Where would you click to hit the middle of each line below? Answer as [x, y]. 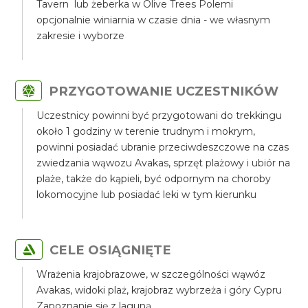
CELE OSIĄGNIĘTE [111, 250]
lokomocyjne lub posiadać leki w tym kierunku [147, 195]
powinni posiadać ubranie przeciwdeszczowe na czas [163, 147]
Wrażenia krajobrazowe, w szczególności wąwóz [151, 274]
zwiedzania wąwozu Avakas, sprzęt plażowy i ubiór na [164, 163]
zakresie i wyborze [81, 36]
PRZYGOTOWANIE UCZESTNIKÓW [164, 91]
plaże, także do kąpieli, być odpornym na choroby [154, 179]
